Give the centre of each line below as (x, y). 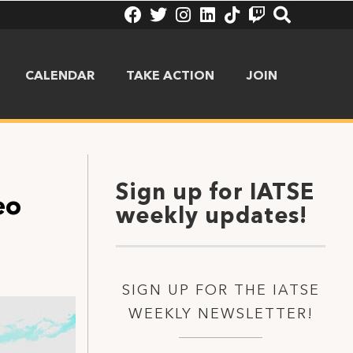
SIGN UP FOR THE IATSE (221, 291)
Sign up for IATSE (215, 194)
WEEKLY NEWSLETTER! (221, 314)
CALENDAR (59, 76)
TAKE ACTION (170, 76)
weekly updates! (212, 217)
